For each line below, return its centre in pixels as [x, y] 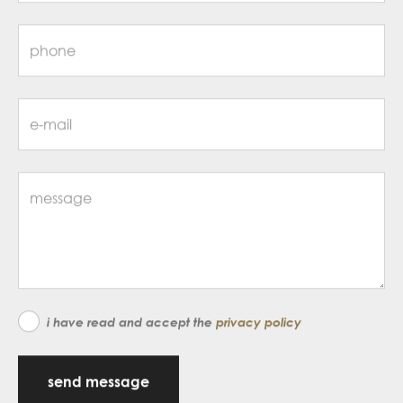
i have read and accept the [131, 321]
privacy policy [259, 321]
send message [99, 381]
